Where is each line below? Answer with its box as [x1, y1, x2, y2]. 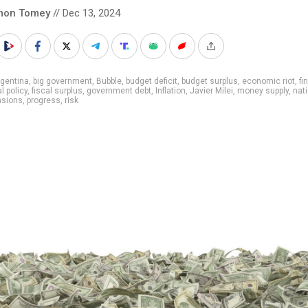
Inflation [155, 85, 186, 96]
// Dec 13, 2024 [50, 6, 120, 19]
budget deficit [126, 76, 177, 86]
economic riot [242, 76, 295, 86]
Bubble [96, 76, 122, 86]
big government [33, 76, 92, 86]
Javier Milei [190, 85, 233, 96]
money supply [237, 85, 289, 96]
